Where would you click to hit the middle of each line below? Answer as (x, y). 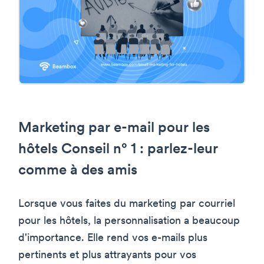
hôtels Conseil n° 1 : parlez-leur (118, 150)
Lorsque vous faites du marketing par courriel (127, 204)
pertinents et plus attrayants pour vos (107, 256)
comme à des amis (78, 171)
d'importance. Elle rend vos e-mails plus (113, 239)
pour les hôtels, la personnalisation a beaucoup (129, 222)
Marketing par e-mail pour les (114, 129)
